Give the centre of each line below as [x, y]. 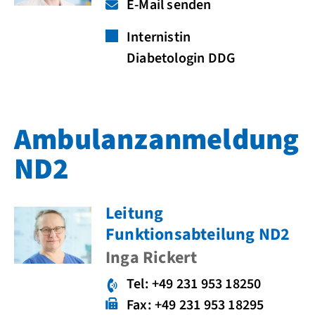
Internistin [159, 37]
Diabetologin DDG [181, 58]
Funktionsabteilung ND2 [198, 234]
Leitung [135, 213]
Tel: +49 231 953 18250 [194, 284]
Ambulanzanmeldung [157, 140]
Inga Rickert [152, 258]
